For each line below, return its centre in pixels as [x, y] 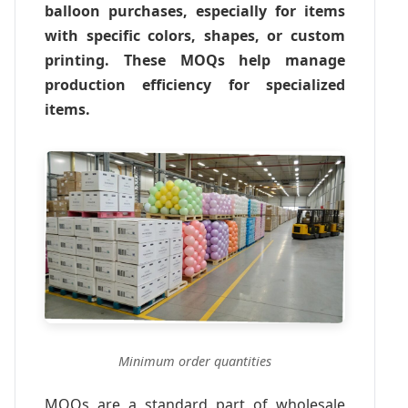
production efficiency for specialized [195, 84]
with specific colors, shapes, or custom [195, 35]
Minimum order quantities [195, 361]
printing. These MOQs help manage [195, 60]
